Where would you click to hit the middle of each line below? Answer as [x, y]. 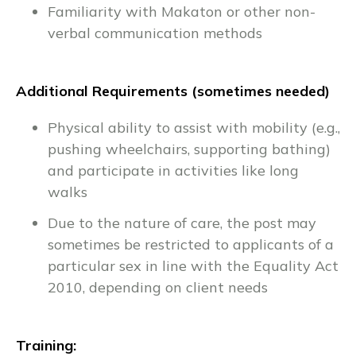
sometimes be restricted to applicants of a [191, 245]
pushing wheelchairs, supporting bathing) [189, 149]
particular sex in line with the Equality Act [193, 266]
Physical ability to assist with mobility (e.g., [194, 127]
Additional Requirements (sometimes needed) [173, 91]
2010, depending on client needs [158, 288]
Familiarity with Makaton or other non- [182, 11]
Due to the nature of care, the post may [182, 223]
